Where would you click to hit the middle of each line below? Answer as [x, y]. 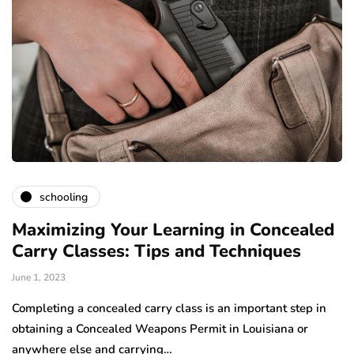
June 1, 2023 [39, 278]
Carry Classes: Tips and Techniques [156, 252]
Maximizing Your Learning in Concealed [173, 230]
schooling [64, 197]
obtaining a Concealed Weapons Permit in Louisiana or [160, 329]
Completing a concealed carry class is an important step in [169, 309]
